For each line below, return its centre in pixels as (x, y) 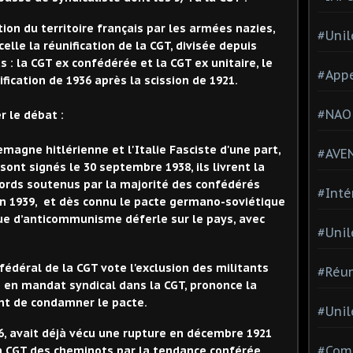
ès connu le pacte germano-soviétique (176, 202)
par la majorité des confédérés (170, 185)
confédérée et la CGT (133, 63)
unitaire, (236, 63)
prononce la (223, 285)
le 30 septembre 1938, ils (139, 167)
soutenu (49, 185)
